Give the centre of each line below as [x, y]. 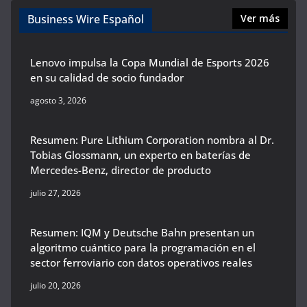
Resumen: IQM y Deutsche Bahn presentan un [142, 232]
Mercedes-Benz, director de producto [121, 170]
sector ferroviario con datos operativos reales [141, 262]
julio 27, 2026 [56, 193]
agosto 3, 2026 [58, 100]
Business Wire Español [86, 19]
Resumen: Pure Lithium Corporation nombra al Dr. [152, 139]
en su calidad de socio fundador [107, 77]
